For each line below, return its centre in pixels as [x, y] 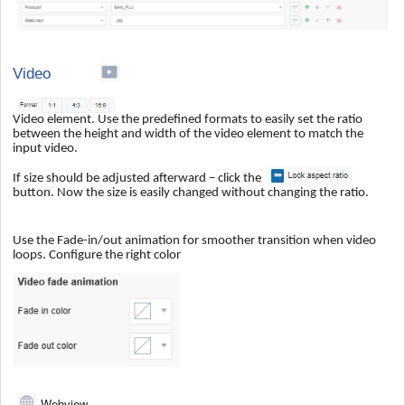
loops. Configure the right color [97, 255]
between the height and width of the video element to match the [188, 135]
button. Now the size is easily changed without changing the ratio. [191, 193]
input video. [47, 149]
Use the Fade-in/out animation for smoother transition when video [194, 241]
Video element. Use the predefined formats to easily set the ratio [188, 120]
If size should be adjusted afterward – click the [138, 178]
